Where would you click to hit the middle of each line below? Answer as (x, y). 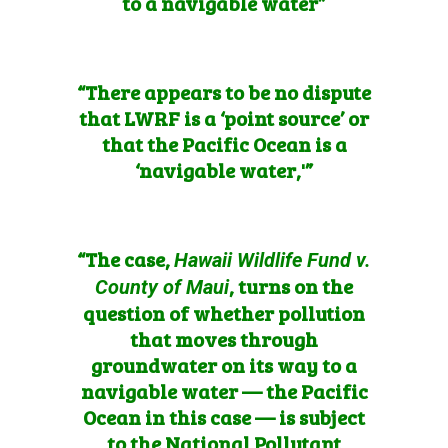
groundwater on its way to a (224, 364)
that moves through (224, 338)
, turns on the (291, 285)
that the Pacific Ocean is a (224, 143)
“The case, (125, 258)
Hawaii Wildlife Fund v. (272, 259)
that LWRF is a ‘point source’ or (224, 117)
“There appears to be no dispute (224, 91)
